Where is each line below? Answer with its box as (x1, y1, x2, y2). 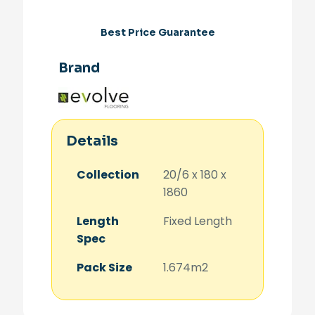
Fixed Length (163, 213, 232, 230)
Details (66, 133, 118, 150)
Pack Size (77, 259, 132, 276)
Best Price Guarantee (100, 26, 215, 39)
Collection (77, 167, 139, 184)
